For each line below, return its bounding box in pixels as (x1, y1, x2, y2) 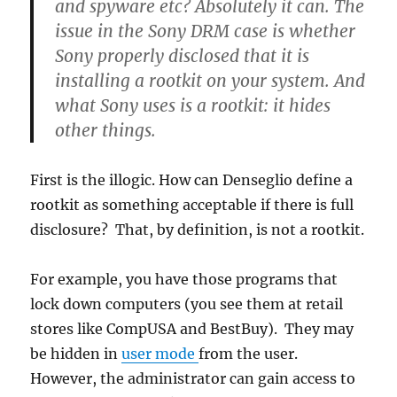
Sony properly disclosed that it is (55, 45, 310, 66)
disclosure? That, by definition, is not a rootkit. (30, 221, 365, 238)
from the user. (198, 345, 302, 362)
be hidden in (30, 345, 122, 362)
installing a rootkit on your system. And (55, 70, 366, 91)
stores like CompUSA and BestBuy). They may (30, 320, 354, 338)
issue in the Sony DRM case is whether (55, 20, 356, 42)
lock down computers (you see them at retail (30, 295, 344, 313)
